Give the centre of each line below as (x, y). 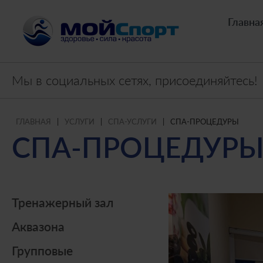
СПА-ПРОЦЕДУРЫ (205, 122)
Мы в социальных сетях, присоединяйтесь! (135, 80)
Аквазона (38, 226)
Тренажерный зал (63, 202)
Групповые (42, 250)
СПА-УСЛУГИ (132, 122)
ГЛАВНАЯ (33, 122)
